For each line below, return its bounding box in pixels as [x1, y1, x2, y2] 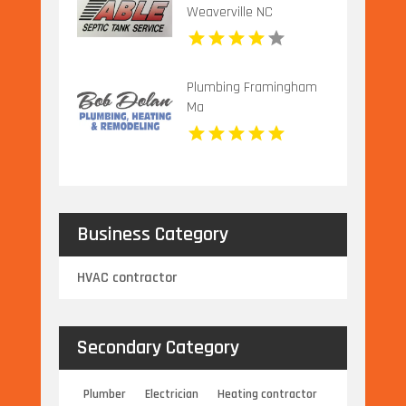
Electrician [145, 386, 199, 403]
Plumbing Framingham [186, 77, 317, 97]
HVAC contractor [76, 268, 177, 288]
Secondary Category [76, 335, 239, 362]
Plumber [83, 386, 127, 403]
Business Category [76, 222, 228, 248]
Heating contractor [217, 386, 318, 403]
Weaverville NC [186, 2, 273, 22]
